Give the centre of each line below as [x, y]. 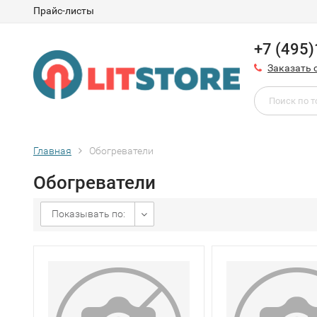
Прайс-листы [64, 11]
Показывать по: [88, 214]
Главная [52, 151]
